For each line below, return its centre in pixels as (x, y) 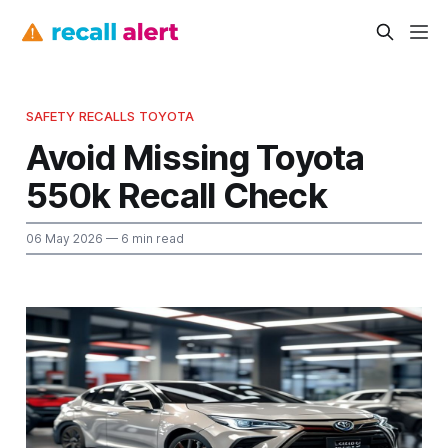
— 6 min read (143, 238)
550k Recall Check (176, 194)
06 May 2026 (64, 238)
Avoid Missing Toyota (195, 156)
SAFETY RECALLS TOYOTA (110, 115)
